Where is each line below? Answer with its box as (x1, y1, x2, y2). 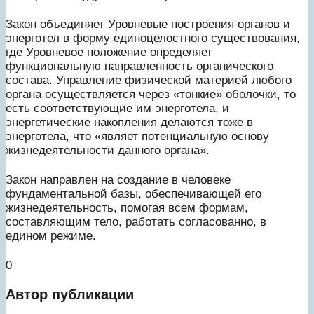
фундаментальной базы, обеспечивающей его (6, 186, 261, 200)
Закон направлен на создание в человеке (6, 172, 231, 186)
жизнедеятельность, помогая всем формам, (6, 200, 248, 214)
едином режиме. (6, 228, 96, 243)
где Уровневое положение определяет (6, 45, 212, 59)
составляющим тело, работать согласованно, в (6, 214, 266, 228)
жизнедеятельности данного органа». (6, 143, 210, 157)
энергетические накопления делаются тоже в (6, 115, 253, 129)
